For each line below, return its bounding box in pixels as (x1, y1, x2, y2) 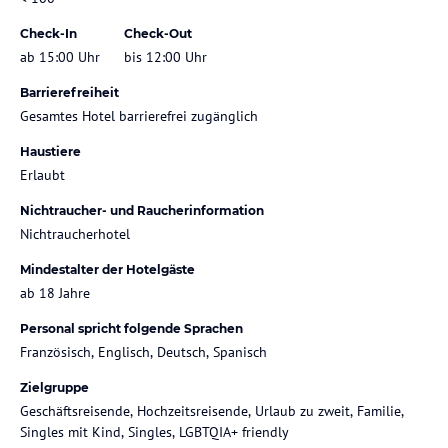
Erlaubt (20, 165, 65, 184)
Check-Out (124, 25, 192, 41)
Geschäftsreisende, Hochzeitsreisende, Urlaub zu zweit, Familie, (20, 401, 404, 420)
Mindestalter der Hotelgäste (20, 261, 195, 277)
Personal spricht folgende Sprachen (20, 320, 243, 336)
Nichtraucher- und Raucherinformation (20, 202, 264, 218)
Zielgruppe (20, 379, 89, 395)
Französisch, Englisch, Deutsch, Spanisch (20, 342, 267, 361)
